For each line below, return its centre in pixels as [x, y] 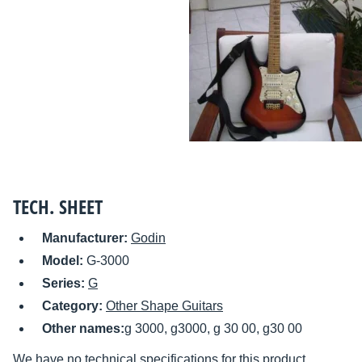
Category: [74, 306]
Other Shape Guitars [164, 306]
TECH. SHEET [58, 207]
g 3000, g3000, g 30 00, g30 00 [213, 329]
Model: [64, 261]
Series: [65, 284]
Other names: [83, 329]
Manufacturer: [86, 238]
